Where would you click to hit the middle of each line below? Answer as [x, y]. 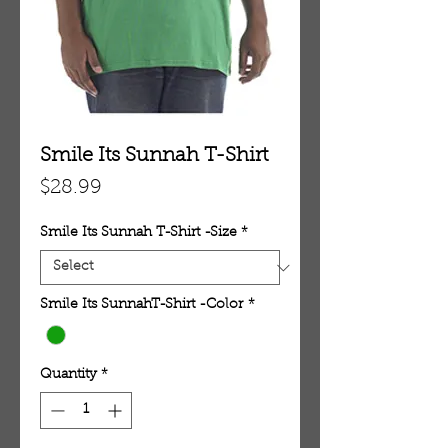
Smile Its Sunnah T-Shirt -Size [138, 233]
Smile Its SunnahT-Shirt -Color [142, 305]
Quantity [68, 374]
